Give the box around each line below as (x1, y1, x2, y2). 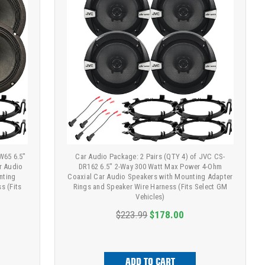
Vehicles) (135, 192, 165, 202)
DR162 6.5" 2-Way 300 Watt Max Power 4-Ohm (78, 162, 222, 172)
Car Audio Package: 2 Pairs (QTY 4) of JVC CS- (75, 152, 225, 161)
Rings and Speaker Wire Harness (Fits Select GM (73, 182, 228, 192)
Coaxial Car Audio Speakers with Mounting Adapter (67, 172, 233, 182)
